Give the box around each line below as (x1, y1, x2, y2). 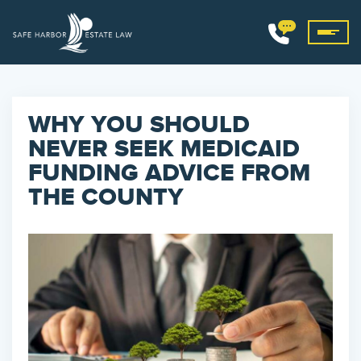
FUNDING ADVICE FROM (28, 159, 310, 188)
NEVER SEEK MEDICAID (28, 135, 300, 164)
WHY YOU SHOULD (28, 110, 250, 139)
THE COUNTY (28, 183, 184, 212)
